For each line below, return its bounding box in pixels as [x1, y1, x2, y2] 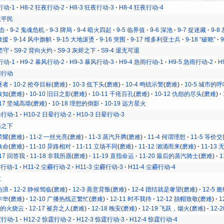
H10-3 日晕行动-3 [76, 110, 125, 118]
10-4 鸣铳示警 [125, 80, 164, 88]
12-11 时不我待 [110, 195, 152, 202]
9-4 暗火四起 [77, 26, 112, 33]
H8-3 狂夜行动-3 [69, 3, 114, 11]
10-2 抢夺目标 [13, 80, 52, 88]
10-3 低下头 [72, 80, 105, 88]
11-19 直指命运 [92, 152, 134, 159]
